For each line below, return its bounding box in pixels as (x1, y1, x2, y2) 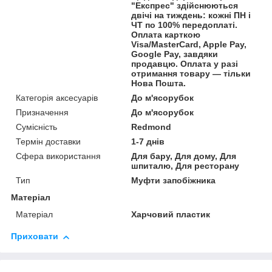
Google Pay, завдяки (131, 49, 219, 59)
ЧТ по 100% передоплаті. (131, 20, 238, 30)
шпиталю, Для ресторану (131, 161, 240, 171)
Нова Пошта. (131, 78, 186, 89)
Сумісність (16, 122, 57, 132)
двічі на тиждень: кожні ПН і (131, 10, 251, 21)
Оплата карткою (131, 30, 201, 40)
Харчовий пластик (131, 209, 211, 220)
